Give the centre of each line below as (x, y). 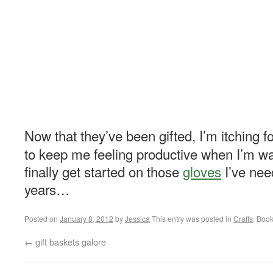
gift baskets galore (69, 242)
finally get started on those (104, 171)
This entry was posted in (192, 218)
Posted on (41, 218)
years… (47, 189)
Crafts (243, 218)
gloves (202, 171)
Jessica (137, 218)
